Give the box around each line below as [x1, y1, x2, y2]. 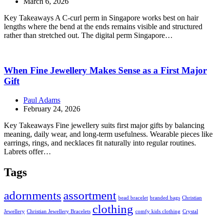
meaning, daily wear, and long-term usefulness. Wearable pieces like [4, 130, 213, 139]
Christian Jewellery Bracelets [27, 209, 91, 214]
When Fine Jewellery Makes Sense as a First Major [4, 65, 207, 76]
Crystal [182, 209, 198, 214]
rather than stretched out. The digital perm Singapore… [4, 31, 173, 39]
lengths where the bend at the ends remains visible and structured [4, 22, 202, 31]
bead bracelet [118, 195, 148, 200]
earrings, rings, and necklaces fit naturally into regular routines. [4, 139, 196, 147]
